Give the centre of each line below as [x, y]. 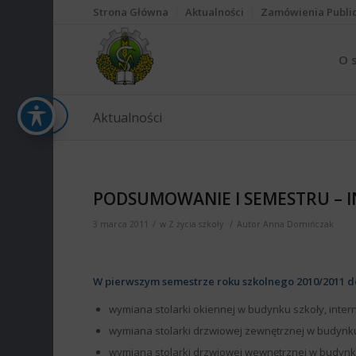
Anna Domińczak [299, 224]
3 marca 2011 [121, 224]
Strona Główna [131, 12]
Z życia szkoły [196, 224]
